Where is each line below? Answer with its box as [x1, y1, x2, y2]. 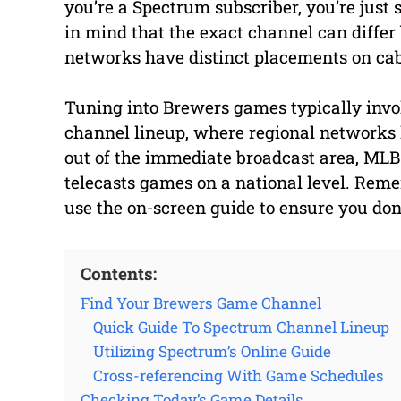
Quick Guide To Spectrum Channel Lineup [93, 317, 389, 338]
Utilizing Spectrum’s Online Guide [93, 341, 331, 363]
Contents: [81, 262, 157, 286]
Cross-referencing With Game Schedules [93, 365, 384, 387]
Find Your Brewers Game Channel [81, 293, 321, 314]
